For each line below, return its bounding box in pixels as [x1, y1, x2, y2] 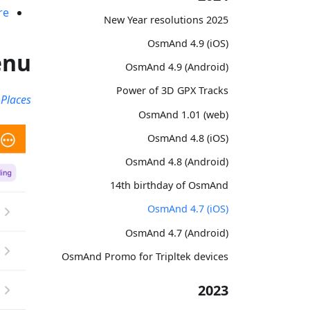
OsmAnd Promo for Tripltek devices [62, 249, 228, 263]
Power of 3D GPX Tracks [116, 84, 228, 98]
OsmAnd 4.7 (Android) [125, 226, 228, 239]
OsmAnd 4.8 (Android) [125, 154, 228, 168]
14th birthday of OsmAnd [110, 179, 228, 192]
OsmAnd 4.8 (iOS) [147, 131, 228, 145]
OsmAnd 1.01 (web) [138, 107, 228, 121]
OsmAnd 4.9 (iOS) [147, 37, 228, 51]
